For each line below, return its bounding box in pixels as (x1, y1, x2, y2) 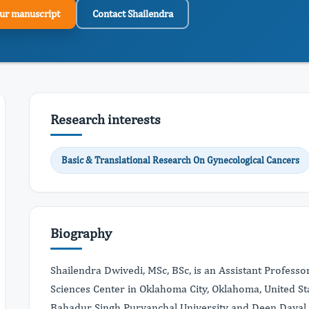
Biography (50, 225, 112, 241)
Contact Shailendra (92, 7, 173, 19)
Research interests (50, 111, 161, 127)
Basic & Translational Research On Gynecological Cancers (61, 154, 299, 166)
